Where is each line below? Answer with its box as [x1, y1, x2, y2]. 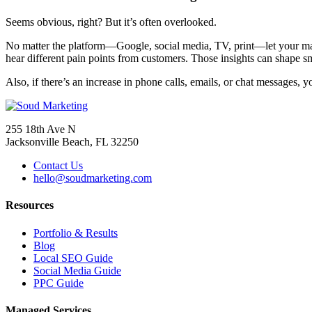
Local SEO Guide [33, 251, 113, 264]
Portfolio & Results [33, 226, 118, 239]
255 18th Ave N [6, 123, 76, 136]
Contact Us [33, 159, 83, 172]
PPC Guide [33, 276, 84, 289]
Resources [6, 199, 54, 212]
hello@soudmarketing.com [33, 172, 152, 185]
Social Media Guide [33, 264, 121, 276]
